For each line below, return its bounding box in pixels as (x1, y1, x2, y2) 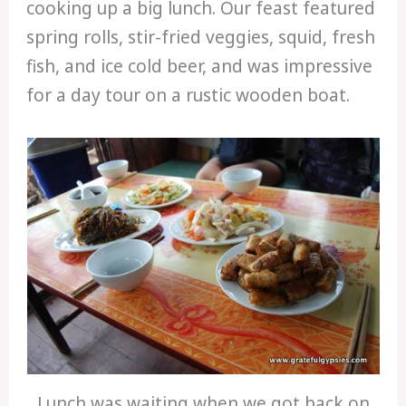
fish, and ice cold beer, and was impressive (26, 54, 373, 79)
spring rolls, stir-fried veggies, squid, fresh (26, 25, 376, 50)
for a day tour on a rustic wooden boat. (26, 83, 351, 108)
